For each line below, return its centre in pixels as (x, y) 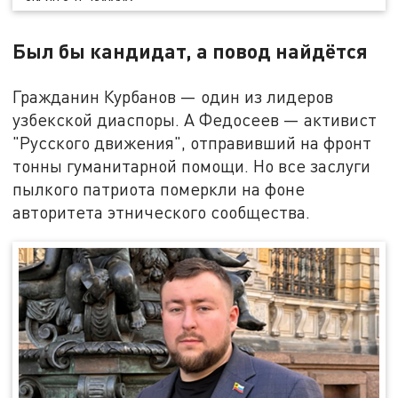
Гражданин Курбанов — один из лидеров (173, 96)
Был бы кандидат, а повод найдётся (191, 50)
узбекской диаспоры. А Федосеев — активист (195, 119)
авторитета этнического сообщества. (162, 211)
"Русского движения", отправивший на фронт (192, 142)
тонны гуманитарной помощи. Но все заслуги (192, 165)
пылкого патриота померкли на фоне (159, 188)
